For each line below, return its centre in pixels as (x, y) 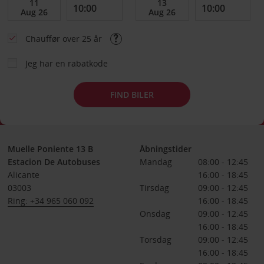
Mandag (156, 162)
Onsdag (155, 214)
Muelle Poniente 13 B (50, 149)
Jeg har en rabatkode (66, 63)
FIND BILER (132, 94)
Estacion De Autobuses (54, 162)
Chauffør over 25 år (65, 39)
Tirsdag (154, 188)
